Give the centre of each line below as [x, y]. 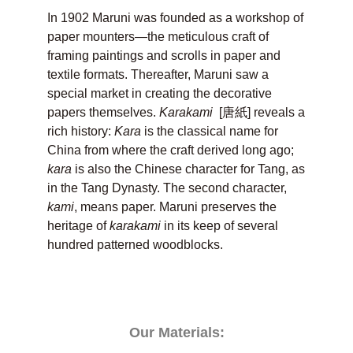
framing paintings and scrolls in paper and [164, 55]
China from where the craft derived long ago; [171, 150]
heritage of [78, 225]
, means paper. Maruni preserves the [175, 206]
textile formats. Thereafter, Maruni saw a [158, 74]
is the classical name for [210, 131]
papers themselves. [103, 112]
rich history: [81, 131]
